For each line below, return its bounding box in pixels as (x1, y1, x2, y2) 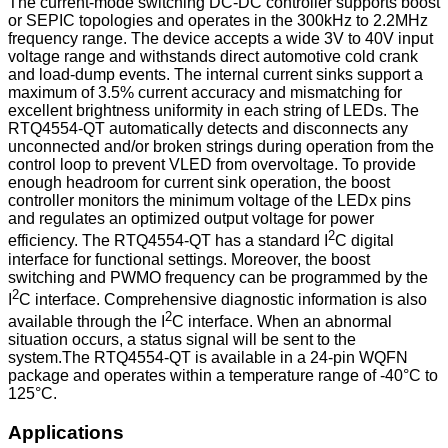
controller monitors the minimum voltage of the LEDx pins (8, 192, 411, 210)
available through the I (8, 313, 165, 331)
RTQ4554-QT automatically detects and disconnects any (8, 120, 408, 138)
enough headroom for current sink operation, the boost (8, 174, 390, 192)
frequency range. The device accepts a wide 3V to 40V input (8, 30, 433, 48)
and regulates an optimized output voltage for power (8, 210, 374, 228)
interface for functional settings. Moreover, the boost (8, 250, 370, 268)
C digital (335, 232, 394, 250)
